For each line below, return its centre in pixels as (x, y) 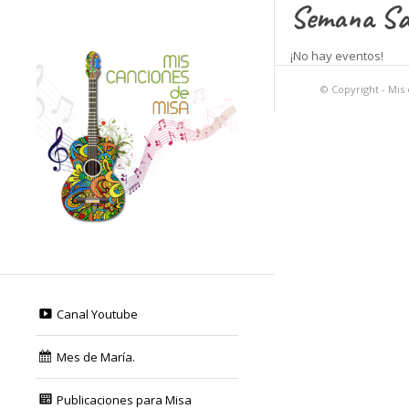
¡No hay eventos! (336, 56)
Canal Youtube (97, 314)
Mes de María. (95, 357)
